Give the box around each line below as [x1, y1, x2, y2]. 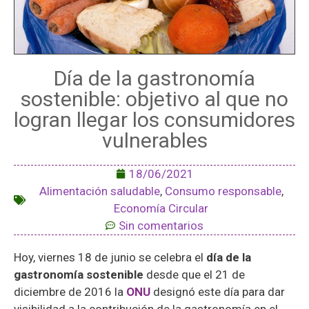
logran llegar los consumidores [14, 107, 295, 132]
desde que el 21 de [143, 267, 245, 281]
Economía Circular [114, 201, 208, 215]
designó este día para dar [150, 284, 285, 299]
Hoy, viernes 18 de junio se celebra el [14, 250, 206, 264]
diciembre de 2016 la [14, 284, 126, 299]
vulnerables [101, 128, 208, 152]
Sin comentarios [119, 218, 203, 232]
